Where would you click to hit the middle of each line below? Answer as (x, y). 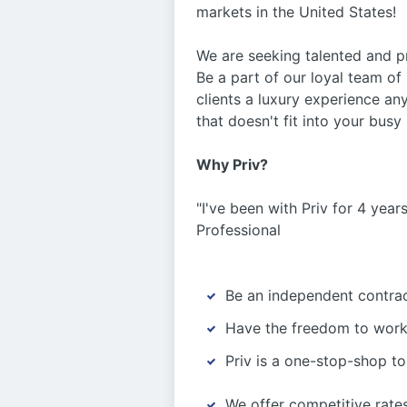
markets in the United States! (296, 12)
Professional (238, 230)
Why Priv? (232, 164)
